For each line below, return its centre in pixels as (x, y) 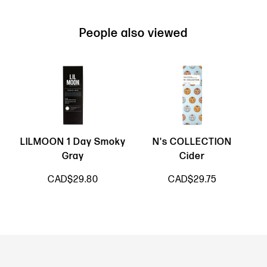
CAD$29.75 (192, 180)
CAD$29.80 (73, 180)
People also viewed (133, 33)
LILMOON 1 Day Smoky (73, 142)
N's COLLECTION (192, 142)
